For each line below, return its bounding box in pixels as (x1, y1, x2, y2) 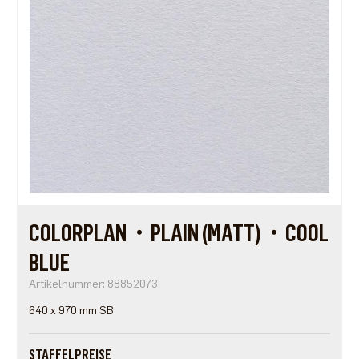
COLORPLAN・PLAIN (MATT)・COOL (28, 218, 329, 248)
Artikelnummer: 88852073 (28, 277, 158, 292)
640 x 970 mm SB (28, 304, 114, 318)
